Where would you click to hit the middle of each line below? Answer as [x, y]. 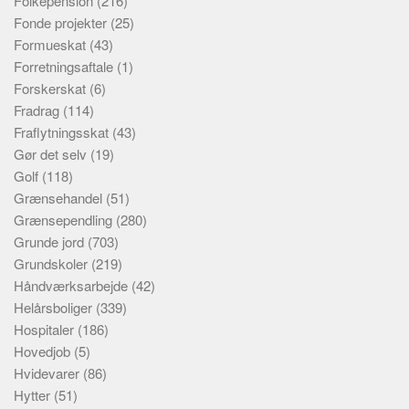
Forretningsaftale [65, 66]
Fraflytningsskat [63, 132]
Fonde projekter [62, 22]
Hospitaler [46, 329]
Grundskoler [52, 263]
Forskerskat [52, 88]
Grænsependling [65, 220]
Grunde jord [51, 241]
